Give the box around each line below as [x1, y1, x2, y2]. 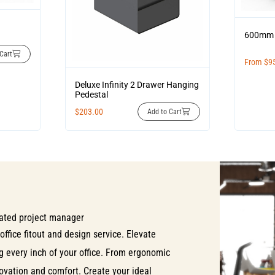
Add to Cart [147, 107, 182, 117]
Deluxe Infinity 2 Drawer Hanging [74, 80, 199, 90]
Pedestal [74, 90, 108, 100]
